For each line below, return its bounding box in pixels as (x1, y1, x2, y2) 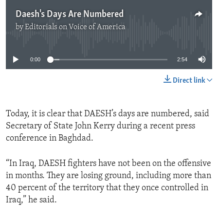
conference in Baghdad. (6, 134, 93, 144)
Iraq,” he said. (6, 196, 57, 205)
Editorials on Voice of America (25, 23, 126, 32)
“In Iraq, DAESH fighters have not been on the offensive (6, 159, 211, 169)
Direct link (173, 77, 205, 85)
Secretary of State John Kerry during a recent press (6, 122, 195, 131)
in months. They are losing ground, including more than (6, 171, 211, 181)
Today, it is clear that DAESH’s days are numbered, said (6, 109, 209, 119)
